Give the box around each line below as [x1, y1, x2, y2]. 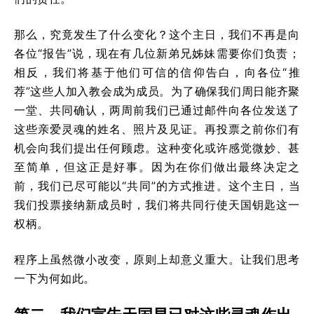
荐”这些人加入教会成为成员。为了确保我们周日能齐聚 [14, 83, 300, 98]
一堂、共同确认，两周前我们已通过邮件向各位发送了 [14, 102, 300, 117]
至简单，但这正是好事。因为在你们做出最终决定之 [14, 159, 300, 174]
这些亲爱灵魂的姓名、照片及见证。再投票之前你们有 [14, 121, 300, 136]
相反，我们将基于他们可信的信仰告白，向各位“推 [14, 64, 300, 79]
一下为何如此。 [14, 271, 95, 285]
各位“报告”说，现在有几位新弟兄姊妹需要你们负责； [14, 46, 300, 60]
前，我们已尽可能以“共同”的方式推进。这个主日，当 [14, 178, 300, 193]
